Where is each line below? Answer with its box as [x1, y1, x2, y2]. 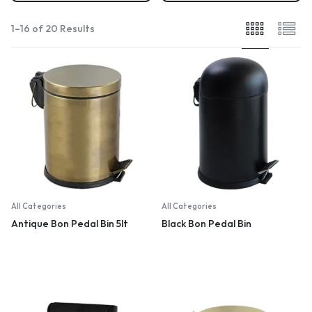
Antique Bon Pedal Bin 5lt [11, 217, 128, 230]
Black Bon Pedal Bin [162, 217, 251, 230]
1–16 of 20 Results [11, 22, 95, 35]
